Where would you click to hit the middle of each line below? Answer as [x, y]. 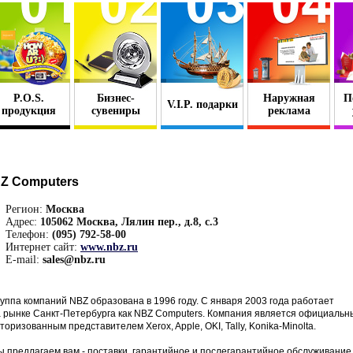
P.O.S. [29, 98]
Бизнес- [115, 98]
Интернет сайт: [41, 247]
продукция [29, 111]
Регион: [24, 209]
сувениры [115, 111]
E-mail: [22, 260]
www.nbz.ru [109, 247]
